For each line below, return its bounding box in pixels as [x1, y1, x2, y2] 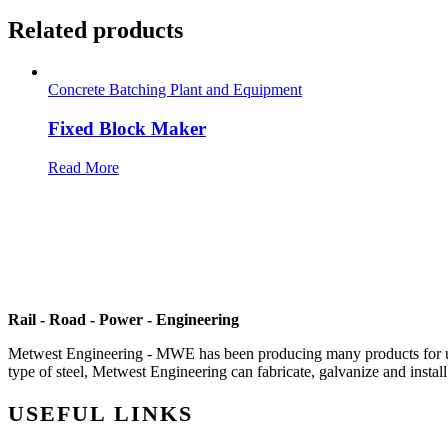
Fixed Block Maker [48, 118, 206, 140]
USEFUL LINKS [8, 402, 193, 427]
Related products [8, 16, 183, 43]
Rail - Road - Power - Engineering [8, 310, 239, 328]
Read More [48, 158, 119, 176]
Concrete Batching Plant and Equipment [48, 81, 302, 99]
